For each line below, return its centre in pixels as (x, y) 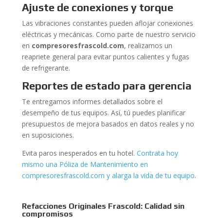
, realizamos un (148, 45)
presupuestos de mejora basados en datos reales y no (108, 124)
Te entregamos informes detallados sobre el (92, 101)
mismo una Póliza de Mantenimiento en (85, 164)
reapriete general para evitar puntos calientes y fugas (105, 57)
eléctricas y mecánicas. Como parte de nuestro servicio (109, 34)
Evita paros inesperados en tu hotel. (79, 153)
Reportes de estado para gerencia (107, 86)
